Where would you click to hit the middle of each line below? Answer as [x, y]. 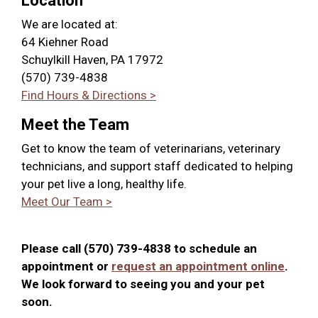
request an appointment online [198, 266]
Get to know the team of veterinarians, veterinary [151, 148]
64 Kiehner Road [65, 42]
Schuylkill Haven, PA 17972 [92, 60]
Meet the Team [75, 125]
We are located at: [70, 24]
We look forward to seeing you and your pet [143, 284]
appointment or [66, 266]
